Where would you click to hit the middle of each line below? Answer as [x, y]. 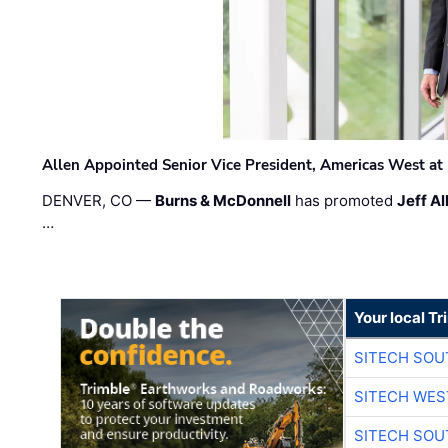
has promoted [344, 200]
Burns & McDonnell [223, 200]
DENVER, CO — [99, 200]
